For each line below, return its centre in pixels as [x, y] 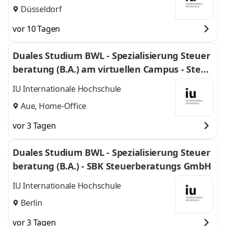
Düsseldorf [41, 9]
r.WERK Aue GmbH [53, 83]
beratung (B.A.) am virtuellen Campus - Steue [112, 69]
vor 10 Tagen [36, 29]
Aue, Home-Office [53, 106]
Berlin [32, 203]
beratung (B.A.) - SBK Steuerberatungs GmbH [112, 166]
